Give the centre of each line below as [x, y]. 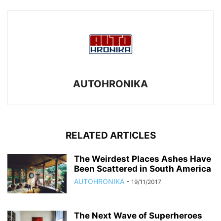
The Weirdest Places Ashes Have [143, 159]
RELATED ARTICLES [110, 135]
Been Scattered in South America [143, 168]
